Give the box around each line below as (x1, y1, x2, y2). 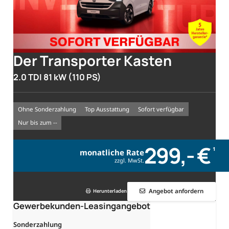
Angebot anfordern (148, 187, 203, 195)
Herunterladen (93, 188, 127, 195)
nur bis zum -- (22, 119, 57, 127)
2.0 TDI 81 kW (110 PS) (13, 71, 101, 83)
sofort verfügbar (141, 105, 185, 113)
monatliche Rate (80, 147, 145, 158)
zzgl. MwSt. (114, 156, 145, 165)
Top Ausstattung (87, 105, 129, 113)
